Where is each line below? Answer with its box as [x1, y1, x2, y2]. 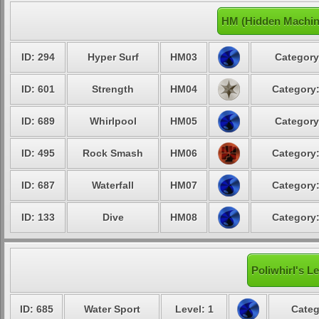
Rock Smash [83, 147, 143, 159]
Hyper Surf [87, 51, 139, 63]
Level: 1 [174, 303, 214, 315]
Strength [92, 83, 134, 95]
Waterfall [92, 179, 134, 191]
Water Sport [83, 303, 140, 315]
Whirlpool [89, 115, 137, 127]
